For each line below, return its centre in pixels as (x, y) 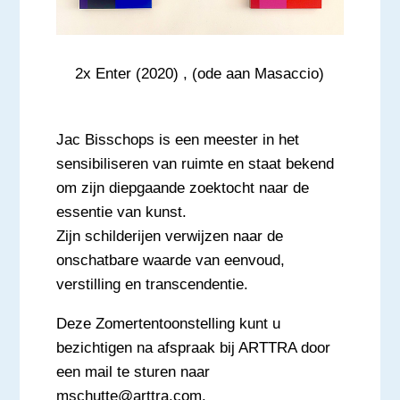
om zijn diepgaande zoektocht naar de (182, 188)
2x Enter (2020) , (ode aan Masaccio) (200, 74)
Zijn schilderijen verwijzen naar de (169, 237)
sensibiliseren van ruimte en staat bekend (195, 164)
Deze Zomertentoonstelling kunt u (168, 324)
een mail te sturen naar (133, 372)
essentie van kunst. (121, 212)
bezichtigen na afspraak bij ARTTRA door (193, 348)
